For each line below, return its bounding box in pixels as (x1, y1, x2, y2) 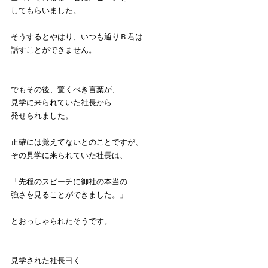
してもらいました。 (11, 6, 81, 16)
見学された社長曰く (11, 256, 81, 266)
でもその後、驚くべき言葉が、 (11, 85, 120, 95)
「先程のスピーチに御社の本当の (11, 177, 127, 187)
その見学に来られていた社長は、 (11, 151, 127, 160)
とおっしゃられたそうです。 (11, 217, 112, 226)
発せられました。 (11, 111, 73, 121)
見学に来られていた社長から (11, 98, 112, 108)
